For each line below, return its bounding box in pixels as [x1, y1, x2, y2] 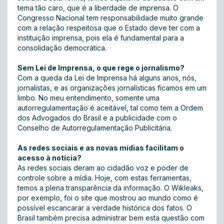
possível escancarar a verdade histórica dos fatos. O [17, 203, 192, 212]
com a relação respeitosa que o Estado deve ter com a [17, 23, 200, 32]
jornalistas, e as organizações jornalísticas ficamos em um [17, 83, 206, 92]
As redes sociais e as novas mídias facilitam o [17, 143, 184, 152]
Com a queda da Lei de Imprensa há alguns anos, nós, [17, 73, 196, 82]
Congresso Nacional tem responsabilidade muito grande [17, 13, 203, 22]
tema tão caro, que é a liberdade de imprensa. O [17, 3, 178, 12]
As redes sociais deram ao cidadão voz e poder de [17, 163, 188, 172]
